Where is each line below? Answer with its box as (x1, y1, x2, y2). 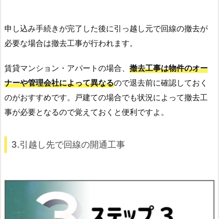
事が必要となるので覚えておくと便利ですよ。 (4, 107, 169, 117)
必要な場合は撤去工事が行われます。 (4, 38, 137, 48)
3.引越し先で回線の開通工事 (11, 139, 125, 150)
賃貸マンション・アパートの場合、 (4, 63, 130, 73)
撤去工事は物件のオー (130, 63, 208, 73)
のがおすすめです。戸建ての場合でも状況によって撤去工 (4, 92, 208, 102)
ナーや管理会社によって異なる (4, 77, 114, 88)
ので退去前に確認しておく (114, 77, 208, 88)
